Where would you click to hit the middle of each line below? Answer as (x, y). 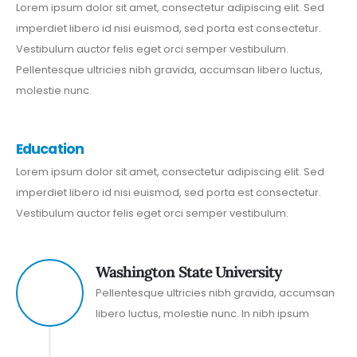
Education (50, 149)
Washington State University (189, 272)
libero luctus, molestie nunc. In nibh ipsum (202, 314)
